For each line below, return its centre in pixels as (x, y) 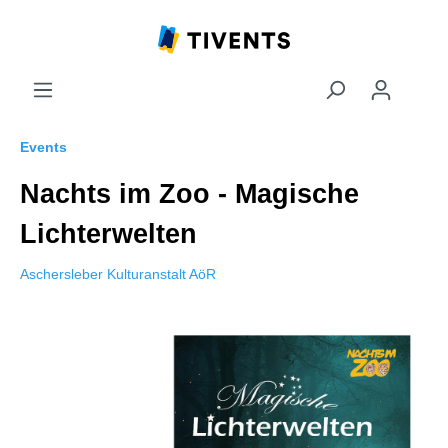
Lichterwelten (108, 234)
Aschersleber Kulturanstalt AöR (118, 274)
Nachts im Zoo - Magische (189, 194)
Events (43, 147)
